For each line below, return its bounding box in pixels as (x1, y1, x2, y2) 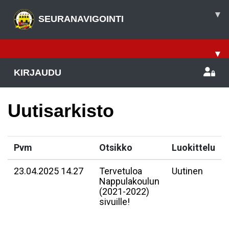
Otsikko (99, 142, 132, 153)
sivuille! (99, 196, 130, 207)
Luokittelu (172, 142, 215, 153)
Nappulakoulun (99, 176, 159, 187)
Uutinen (172, 166, 203, 176)
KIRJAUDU (14, 67, 61, 78)
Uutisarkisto (8, 100, 114, 121)
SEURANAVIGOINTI (38, 13, 124, 24)
